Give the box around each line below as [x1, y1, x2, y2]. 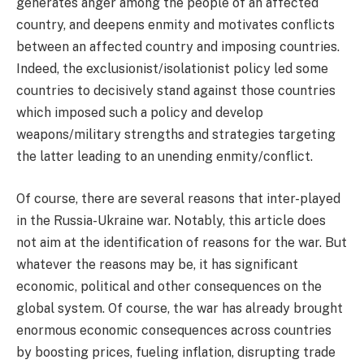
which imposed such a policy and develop [16, 105, 263, 121]
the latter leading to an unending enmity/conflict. [16, 149, 313, 165]
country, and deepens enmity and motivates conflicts [16, 17, 335, 33]
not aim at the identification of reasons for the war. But [16, 234, 347, 250]
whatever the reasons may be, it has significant [16, 256, 298, 272]
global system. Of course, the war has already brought [16, 300, 343, 316]
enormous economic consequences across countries [16, 322, 331, 338]
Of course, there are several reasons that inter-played [16, 190, 340, 206]
